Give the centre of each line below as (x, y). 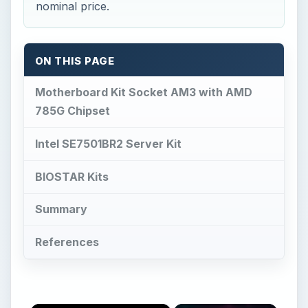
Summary (61, 209)
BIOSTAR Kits (71, 176)
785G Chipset (72, 111)
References (67, 242)
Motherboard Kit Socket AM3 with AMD (143, 92)
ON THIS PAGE (75, 62)
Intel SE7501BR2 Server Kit (108, 143)
